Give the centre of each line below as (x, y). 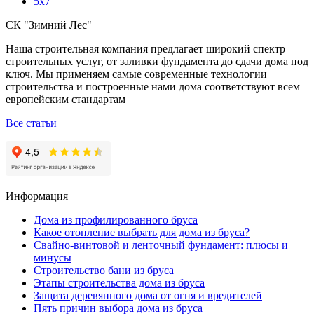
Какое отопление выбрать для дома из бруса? (142, 232)
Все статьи (31, 123)
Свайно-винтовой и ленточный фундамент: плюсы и (161, 245)
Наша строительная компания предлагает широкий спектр (145, 48)
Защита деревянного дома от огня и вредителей (148, 295)
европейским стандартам (66, 99)
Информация (37, 196)
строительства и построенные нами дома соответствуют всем (153, 86)
